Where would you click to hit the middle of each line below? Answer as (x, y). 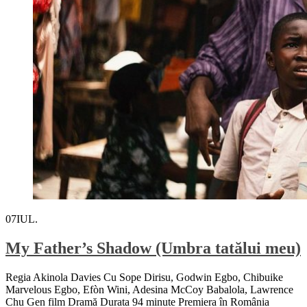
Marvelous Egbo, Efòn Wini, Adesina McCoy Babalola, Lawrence (149, 289)
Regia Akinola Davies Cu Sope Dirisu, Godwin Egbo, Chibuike (144, 277)
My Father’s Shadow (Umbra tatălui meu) (153, 248)
